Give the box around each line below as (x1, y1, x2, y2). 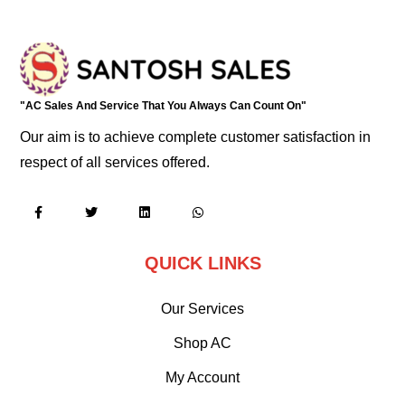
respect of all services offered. (20, 155, 211, 170)
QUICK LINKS (144, 253, 261, 273)
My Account (165, 370, 240, 385)
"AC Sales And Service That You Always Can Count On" (20, 99, 307, 112)
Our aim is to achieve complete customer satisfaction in (20, 129, 372, 145)
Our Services (161, 301, 244, 316)
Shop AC (174, 335, 231, 351)
